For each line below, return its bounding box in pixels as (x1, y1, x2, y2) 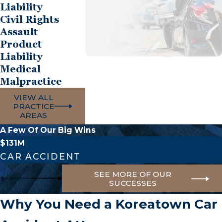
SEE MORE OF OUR (94, 169, 172, 179)
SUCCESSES (109, 178, 157, 188)
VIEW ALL (13, 92, 54, 102)
